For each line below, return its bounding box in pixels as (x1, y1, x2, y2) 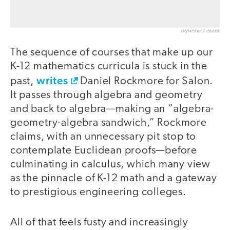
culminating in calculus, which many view (10, 159, 210, 170)
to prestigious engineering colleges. (10, 187, 186, 198)
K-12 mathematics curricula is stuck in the (10, 61, 207, 72)
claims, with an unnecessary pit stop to (10, 131, 197, 143)
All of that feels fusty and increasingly (10, 217, 188, 228)
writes (36, 74, 68, 87)
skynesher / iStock (181, 28, 220, 34)
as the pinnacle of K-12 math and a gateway (10, 173, 217, 184)
